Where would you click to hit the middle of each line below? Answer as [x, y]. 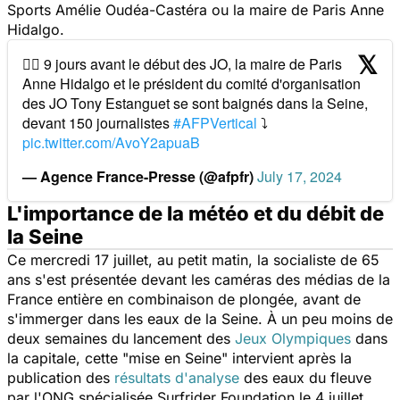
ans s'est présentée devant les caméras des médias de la [199, 279]
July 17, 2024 [300, 176]
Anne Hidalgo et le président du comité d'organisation [192, 83]
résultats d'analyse [177, 377]
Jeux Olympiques [293, 338]
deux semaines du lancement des [121, 338]
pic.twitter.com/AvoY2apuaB [111, 142]
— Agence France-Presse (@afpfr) [140, 176]
